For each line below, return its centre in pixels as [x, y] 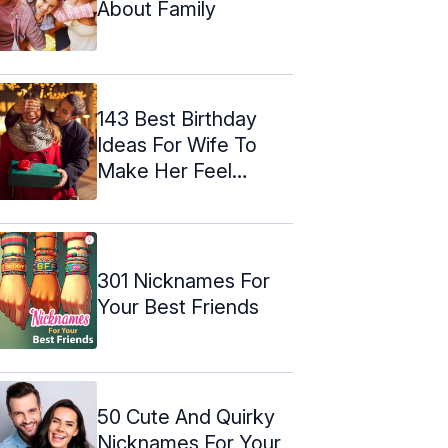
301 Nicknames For [183, 280]
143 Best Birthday [177, 118]
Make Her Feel [164, 170]
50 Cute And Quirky [186, 416]
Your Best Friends [178, 306]
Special [130, 196]
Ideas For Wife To [177, 144]
